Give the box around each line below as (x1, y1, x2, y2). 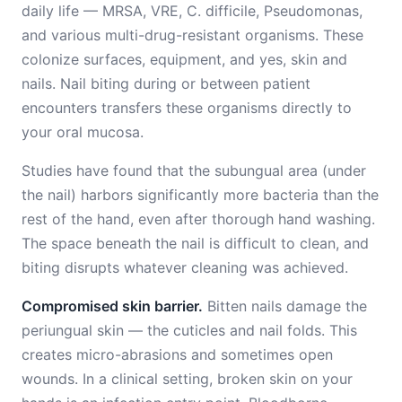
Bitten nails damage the (203, 297, 367, 315)
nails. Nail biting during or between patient (22, 74, 310, 92)
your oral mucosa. (22, 123, 144, 141)
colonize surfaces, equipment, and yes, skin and (22, 50, 347, 68)
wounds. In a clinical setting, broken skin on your (22, 370, 353, 388)
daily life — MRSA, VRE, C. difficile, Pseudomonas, (22, 2, 363, 20)
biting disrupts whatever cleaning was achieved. (22, 258, 348, 276)
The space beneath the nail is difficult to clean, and (22, 234, 369, 252)
